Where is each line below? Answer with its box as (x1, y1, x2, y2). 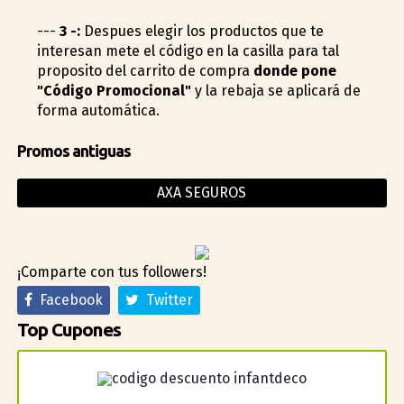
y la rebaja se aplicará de (190, 82, 361, 100)
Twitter (138, 291, 193, 309)
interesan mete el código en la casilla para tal (36, 42, 339, 60)
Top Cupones (16, 319, 121, 341)
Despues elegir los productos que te (79, 23, 324, 41)
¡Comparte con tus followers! (16, 263, 207, 281)
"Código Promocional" (36, 82, 191, 100)
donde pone (252, 62, 336, 80)
